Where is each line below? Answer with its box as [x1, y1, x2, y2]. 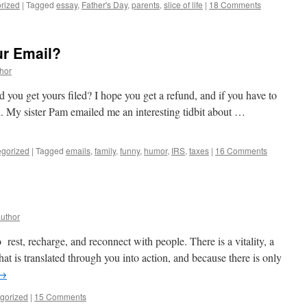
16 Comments [215, 145, 267, 156]
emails [66, 145, 90, 156]
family [95, 145, 116, 156]
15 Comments [34, 291, 86, 302]
